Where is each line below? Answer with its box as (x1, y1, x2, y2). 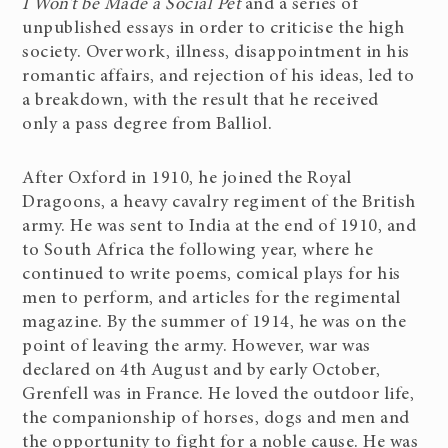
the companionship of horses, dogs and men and (22, 410, 410, 428)
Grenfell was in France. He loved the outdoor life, (22, 386, 415, 404)
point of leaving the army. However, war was (22, 338, 371, 356)
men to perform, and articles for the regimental (22, 290, 401, 308)
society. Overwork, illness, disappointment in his (22, 44, 410, 62)
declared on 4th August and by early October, (22, 362, 381, 380)
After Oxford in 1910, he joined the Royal (22, 170, 352, 188)
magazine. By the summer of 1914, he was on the (22, 314, 407, 332)
